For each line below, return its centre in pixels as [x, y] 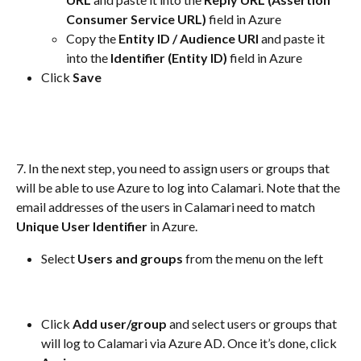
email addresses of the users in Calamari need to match [167, 207]
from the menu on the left [253, 259]
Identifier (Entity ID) [168, 58]
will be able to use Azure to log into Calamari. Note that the [179, 188]
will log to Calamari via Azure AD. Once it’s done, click [190, 342]
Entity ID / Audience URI [189, 39]
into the [87, 58]
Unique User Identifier [82, 226]
